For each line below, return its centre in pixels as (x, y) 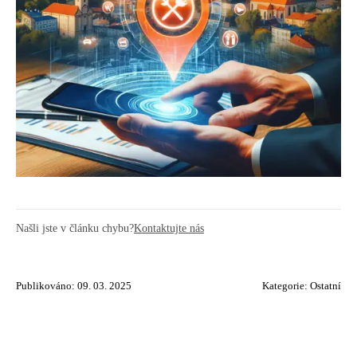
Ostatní (326, 286)
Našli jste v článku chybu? (75, 228)
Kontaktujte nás (169, 228)
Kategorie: (286, 286)
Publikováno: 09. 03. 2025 (74, 286)
